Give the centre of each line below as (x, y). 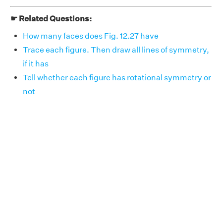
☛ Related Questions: (51, 18)
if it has (36, 63)
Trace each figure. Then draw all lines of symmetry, (116, 50)
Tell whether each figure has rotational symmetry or (117, 77)
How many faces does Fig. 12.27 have (91, 36)
